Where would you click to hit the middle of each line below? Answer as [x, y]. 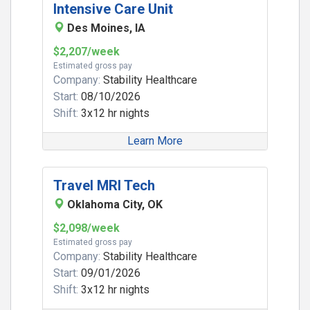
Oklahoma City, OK [115, 204]
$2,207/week [86, 52]
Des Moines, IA [106, 28]
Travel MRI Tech [104, 185]
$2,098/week [86, 228]
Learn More [155, 141]
